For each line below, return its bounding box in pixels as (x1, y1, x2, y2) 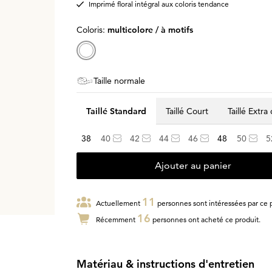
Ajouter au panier (154, 160, 231, 171)
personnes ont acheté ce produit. (150, 215, 260, 224)
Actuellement (95, 199, 142, 208)
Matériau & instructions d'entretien (76, 257, 254, 271)
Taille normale (93, 75, 145, 86)
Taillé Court (165, 105, 208, 117)
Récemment (95, 215, 137, 224)
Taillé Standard (86, 105, 146, 117)
